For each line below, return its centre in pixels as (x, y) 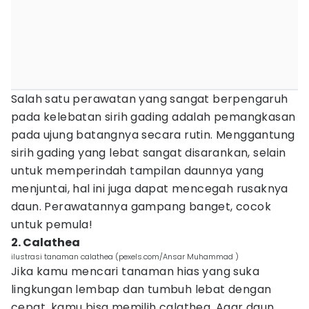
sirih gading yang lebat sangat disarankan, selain (149, 153)
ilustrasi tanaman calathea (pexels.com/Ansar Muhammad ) (125, 257)
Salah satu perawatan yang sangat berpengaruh (150, 99)
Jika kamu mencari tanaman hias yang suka (135, 271)
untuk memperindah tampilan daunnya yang (138, 171)
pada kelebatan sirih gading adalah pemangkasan (153, 117)
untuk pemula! (52, 225)
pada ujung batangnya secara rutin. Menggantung (153, 135)
